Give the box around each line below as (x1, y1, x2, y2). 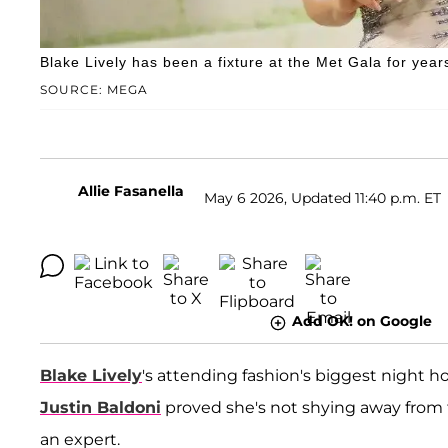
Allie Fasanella (78, 182, 184, 201)
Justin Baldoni (40, 397, 161, 417)
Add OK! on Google (291, 312, 432, 331)
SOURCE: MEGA (40, 82, 148, 98)
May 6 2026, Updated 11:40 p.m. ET (204, 188, 441, 207)
